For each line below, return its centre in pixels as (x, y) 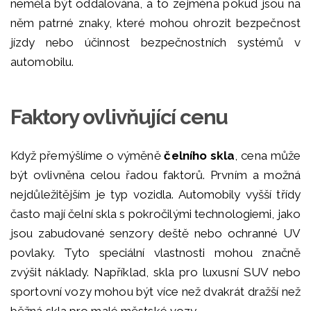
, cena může (268, 156)
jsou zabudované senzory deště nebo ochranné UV (155, 234)
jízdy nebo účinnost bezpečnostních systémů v (155, 43)
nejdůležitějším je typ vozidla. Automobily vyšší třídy (155, 195)
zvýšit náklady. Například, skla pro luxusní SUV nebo (155, 272)
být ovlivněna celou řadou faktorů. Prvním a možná (155, 175)
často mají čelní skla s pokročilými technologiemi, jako (155, 214)
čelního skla (200, 156)
